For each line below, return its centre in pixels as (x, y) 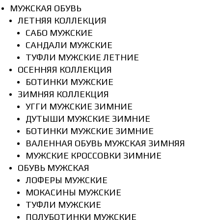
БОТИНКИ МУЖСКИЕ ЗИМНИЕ (90, 131)
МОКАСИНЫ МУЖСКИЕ (73, 192)
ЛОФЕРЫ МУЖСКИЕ (67, 180)
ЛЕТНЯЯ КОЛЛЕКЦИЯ (62, 20)
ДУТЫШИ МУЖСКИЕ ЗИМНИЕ (88, 118)
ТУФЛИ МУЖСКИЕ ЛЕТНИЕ (82, 57)
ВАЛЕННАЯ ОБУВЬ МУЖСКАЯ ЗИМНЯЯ (105, 143)
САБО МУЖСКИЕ (59, 32)
